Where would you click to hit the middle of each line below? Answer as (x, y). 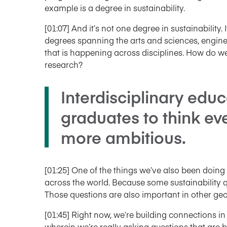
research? (64, 65)
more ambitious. (123, 137)
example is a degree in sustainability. (115, 8)
